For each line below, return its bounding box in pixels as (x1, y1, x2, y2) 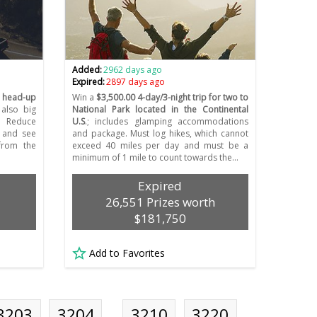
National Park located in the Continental (71, 103, 248, 116)
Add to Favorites (88, 246, 165, 260)
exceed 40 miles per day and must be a (71, 139, 248, 152)
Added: (71, 64, 102, 76)
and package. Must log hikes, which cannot (71, 127, 248, 140)
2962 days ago (103, 64, 163, 76)
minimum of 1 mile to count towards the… (71, 151, 238, 164)
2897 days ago (106, 76, 166, 88)
